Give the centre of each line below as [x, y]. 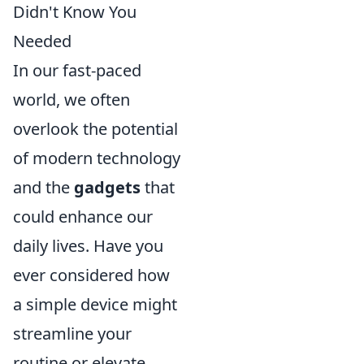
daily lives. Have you [88, 246]
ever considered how [91, 275]
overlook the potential [95, 129]
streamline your [72, 334]
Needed [42, 41]
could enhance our [83, 217]
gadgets [107, 187]
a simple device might [95, 304]
